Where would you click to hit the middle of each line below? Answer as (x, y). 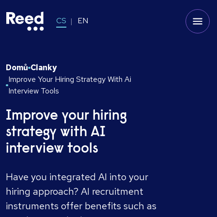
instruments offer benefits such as (81, 206)
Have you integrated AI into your (77, 177)
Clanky (43, 68)
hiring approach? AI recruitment (75, 191)
